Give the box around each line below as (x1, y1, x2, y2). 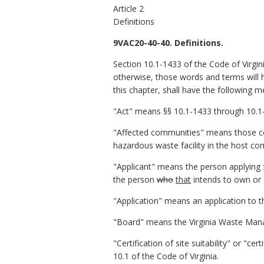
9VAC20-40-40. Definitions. (113, 37, 223, 48)
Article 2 (113, 2, 144, 14)
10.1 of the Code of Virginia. (113, 250, 219, 262)
